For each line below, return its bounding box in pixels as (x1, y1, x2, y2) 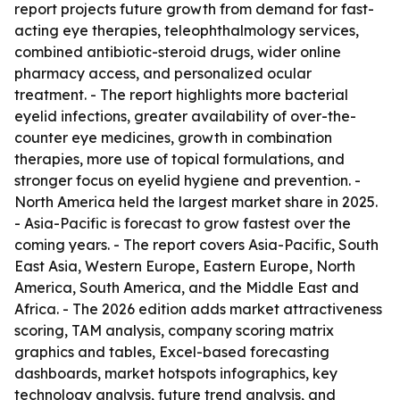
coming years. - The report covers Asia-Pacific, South (14, 236, 379, 254)
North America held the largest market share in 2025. (14, 193, 378, 211)
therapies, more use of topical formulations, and (14, 150, 345, 168)
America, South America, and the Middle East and (14, 279, 359, 296)
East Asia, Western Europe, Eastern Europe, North (14, 257, 355, 275)
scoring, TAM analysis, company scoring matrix (14, 321, 334, 339)
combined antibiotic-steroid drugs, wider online (14, 43, 341, 61)
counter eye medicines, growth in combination (14, 129, 332, 146)
